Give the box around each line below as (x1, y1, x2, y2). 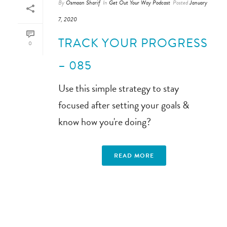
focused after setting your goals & (58, 97, 189, 112)
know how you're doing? (58, 114, 151, 129)
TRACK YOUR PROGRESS (58, 34, 208, 52)
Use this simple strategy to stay (58, 81, 179, 96)
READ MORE (113, 151, 154, 160)
